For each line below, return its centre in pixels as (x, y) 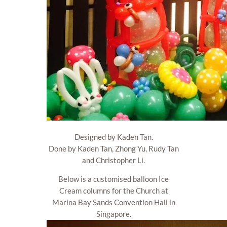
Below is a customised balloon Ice (113, 179)
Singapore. (113, 214)
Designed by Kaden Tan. (113, 137)
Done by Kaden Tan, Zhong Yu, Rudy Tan (113, 148)
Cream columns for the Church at (113, 191)
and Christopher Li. (113, 160)
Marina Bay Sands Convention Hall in (113, 202)
